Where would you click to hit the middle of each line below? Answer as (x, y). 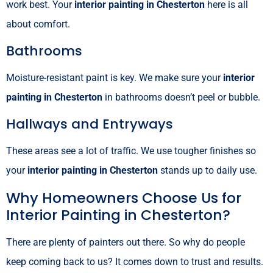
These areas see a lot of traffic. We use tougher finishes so (131, 151)
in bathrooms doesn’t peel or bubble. (181, 97)
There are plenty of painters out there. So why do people (126, 242)
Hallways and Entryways (90, 124)
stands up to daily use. (207, 170)
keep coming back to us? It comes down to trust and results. (135, 261)
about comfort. (38, 24)
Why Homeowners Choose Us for (124, 197)
